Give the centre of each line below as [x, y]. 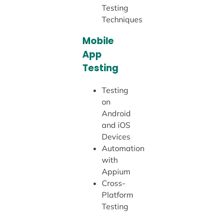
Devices [116, 136]
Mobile [98, 41]
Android [116, 113]
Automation [123, 148]
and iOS [116, 125]
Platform [117, 194]
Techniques [122, 20]
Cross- [113, 183]
